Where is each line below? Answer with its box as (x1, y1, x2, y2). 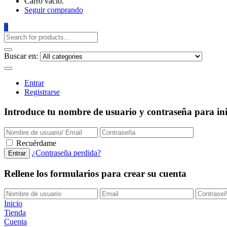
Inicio (4, 199, 22, 208)
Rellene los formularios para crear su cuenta (4, 168, 186, 179)
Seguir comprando (24, 6, 83, 15)
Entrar (24, 79, 44, 88)
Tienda (4, 208, 26, 217)
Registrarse (24, 88, 60, 97)
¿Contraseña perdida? (32, 148, 101, 157)
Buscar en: (4, 52, 38, 61)
